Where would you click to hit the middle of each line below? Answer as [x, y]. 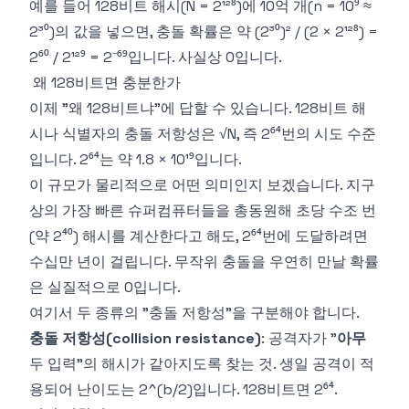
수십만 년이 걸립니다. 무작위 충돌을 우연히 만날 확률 [204, 262]
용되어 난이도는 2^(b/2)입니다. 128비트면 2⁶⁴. [184, 389]
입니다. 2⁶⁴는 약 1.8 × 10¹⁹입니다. [136, 159]
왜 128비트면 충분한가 [107, 83]
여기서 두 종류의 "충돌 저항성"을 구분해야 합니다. [194, 313]
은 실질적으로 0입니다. [105, 287]
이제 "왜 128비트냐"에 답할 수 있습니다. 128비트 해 [198, 108]
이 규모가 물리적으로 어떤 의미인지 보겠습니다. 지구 [202, 185]
